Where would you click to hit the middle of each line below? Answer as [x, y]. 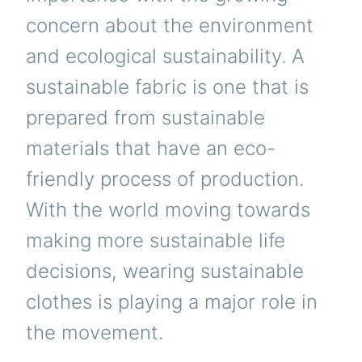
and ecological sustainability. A [165, 56]
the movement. [95, 332]
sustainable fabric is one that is [167, 86]
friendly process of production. [165, 179]
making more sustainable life [156, 240]
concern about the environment [170, 25]
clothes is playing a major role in [172, 301]
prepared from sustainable [145, 117]
